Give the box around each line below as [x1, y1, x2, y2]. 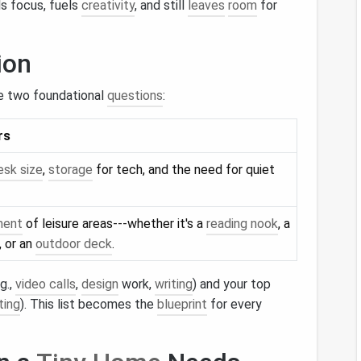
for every [207, 297, 262, 312]
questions [107, 88, 163, 103]
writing [155, 276, 193, 292]
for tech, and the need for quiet [93, 162, 275, 177]
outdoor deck [35, 236, 112, 251]
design [81, 276, 118, 292]
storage [48, 162, 93, 177]
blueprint [157, 297, 207, 312]
